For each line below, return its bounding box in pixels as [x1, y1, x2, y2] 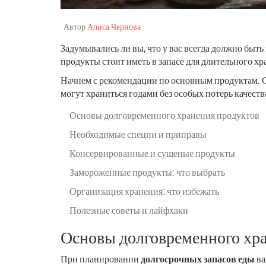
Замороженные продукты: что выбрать [69, 165, 225, 179]
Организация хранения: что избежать [69, 184, 219, 198]
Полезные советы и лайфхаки [69, 203, 188, 217]
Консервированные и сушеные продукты [69, 146, 235, 160]
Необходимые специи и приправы [69, 127, 207, 141]
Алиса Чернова [87, 20, 141, 32]
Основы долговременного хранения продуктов [69, 108, 259, 122]
